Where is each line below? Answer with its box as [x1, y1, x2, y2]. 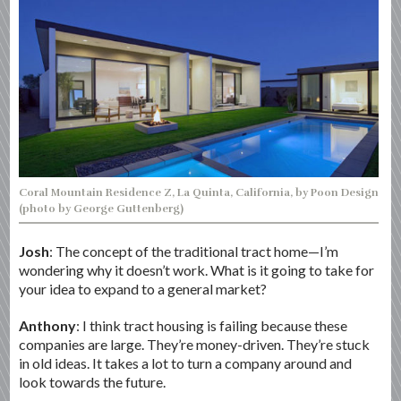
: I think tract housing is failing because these [76, 316, 348, 334]
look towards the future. [19, 372, 166, 390]
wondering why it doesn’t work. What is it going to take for [19, 260, 375, 278]
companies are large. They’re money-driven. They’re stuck [19, 335, 371, 353]
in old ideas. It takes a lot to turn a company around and [19, 354, 353, 371]
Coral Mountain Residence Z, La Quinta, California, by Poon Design [19, 185, 380, 199]
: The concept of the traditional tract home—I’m [49, 242, 339, 260]
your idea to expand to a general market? [19, 279, 268, 297]
